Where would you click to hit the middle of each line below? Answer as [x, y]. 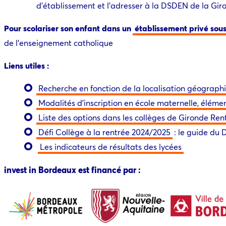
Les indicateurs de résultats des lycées [111, 146]
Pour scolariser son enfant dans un [68, 28]
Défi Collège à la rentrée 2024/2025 [104, 132]
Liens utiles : [27, 65]
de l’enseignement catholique [59, 42]
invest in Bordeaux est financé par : [72, 169]
